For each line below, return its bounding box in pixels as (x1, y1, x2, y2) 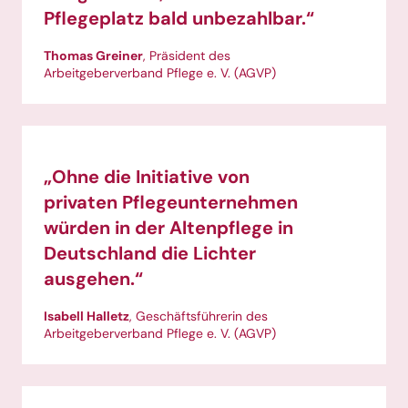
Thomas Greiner (44, 47, 143, 65)
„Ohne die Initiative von (44, 165, 250, 189)
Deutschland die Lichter (44, 241, 256, 266)
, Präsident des (143, 47, 230, 65)
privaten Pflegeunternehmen (44, 190, 298, 215)
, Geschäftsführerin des (129, 307, 268, 324)
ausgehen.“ (44, 267, 143, 291)
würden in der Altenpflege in (44, 216, 293, 240)
